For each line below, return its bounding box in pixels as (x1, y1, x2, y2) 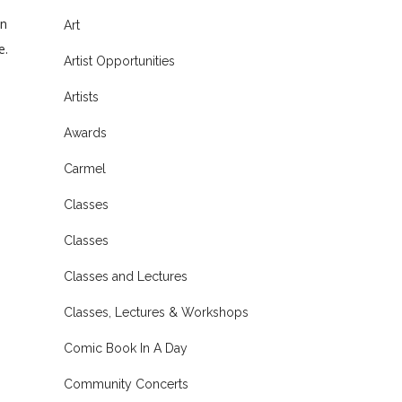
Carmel (64, 162, 106, 176)
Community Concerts (64, 377, 188, 391)
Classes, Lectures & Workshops (64, 305, 249, 319)
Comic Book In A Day (64, 341, 188, 355)
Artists (64, 90, 99, 104)
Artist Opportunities (64, 54, 175, 68)
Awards (64, 126, 107, 140)
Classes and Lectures (64, 269, 188, 284)
